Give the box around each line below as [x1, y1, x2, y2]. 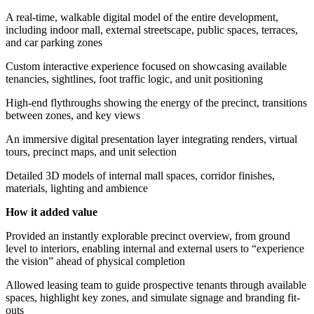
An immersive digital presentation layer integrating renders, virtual [6, 132, 297, 145]
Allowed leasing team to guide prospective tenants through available [6, 278, 306, 291]
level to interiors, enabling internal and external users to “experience [6, 242, 304, 254]
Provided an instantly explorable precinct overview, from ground [6, 229, 290, 242]
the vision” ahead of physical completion [6, 254, 185, 267]
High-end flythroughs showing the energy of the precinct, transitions [6, 96, 307, 109]
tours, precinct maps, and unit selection [6, 145, 177, 158]
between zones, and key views [6, 109, 140, 121]
